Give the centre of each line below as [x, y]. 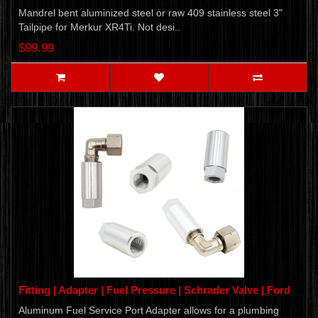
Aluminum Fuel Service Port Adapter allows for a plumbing [149, 311]
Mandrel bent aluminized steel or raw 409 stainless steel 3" [150, 13]
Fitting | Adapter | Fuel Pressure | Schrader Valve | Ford [154, 290]
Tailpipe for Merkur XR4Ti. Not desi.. [99, 27]
